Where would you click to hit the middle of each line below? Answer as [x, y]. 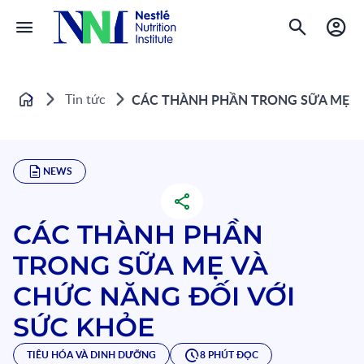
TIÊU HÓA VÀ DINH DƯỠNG [91, 355]
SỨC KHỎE [84, 327]
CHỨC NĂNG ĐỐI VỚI [154, 296]
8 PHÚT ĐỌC [229, 355]
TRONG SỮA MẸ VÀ [141, 265]
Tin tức [85, 99]
